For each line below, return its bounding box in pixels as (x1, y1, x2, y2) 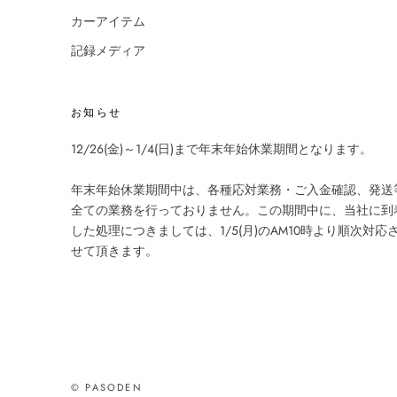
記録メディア (71, 42, 145, 60)
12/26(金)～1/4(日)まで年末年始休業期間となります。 (71, 140, 372, 159)
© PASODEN (71, 379, 143, 394)
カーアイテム (71, 12, 145, 31)
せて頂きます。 (71, 241, 158, 260)
